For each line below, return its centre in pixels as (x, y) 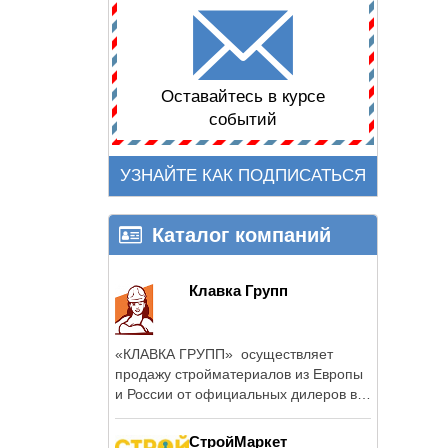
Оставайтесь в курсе (243, 97)
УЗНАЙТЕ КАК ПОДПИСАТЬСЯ (243, 176)
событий (243, 120)
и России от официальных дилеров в (236, 393)
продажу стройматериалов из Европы (239, 373)
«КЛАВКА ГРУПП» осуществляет (224, 353)
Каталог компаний (241, 234)
